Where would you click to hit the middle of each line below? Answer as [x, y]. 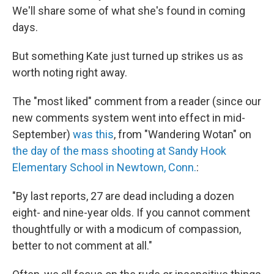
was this [93, 134]
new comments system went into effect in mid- [129, 118]
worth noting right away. [70, 72]
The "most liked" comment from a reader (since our [137, 101]
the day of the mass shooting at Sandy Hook [119, 151]
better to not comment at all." [82, 246]
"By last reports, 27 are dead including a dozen [123, 196]
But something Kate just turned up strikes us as [128, 56]
